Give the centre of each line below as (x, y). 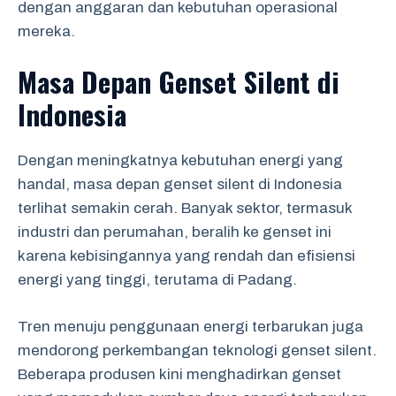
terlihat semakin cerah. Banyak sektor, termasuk (185, 208)
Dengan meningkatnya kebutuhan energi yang (180, 160)
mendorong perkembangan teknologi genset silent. (197, 350)
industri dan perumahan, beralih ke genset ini (175, 232)
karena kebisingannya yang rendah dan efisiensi (187, 256)
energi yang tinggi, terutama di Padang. (157, 280)
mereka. (46, 31)
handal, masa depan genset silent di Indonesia (180, 184)
